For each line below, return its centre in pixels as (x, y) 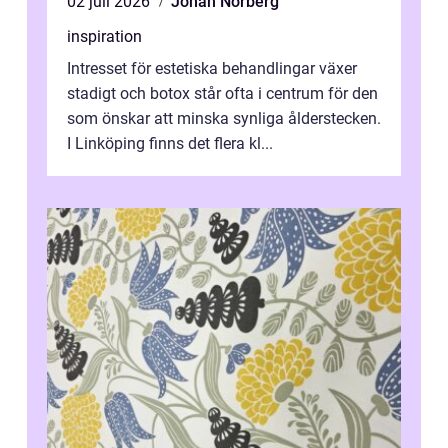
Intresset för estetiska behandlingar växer (212, 69)
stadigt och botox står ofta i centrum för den (222, 94)
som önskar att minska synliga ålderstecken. (224, 119)
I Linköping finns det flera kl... (170, 144)
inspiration (104, 37)
